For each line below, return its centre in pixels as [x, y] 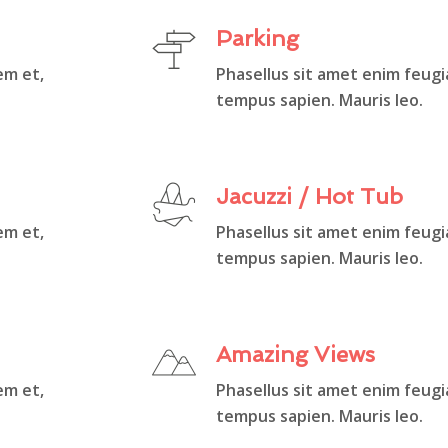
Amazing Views [295, 353]
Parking [257, 37]
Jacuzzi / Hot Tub [309, 195]
